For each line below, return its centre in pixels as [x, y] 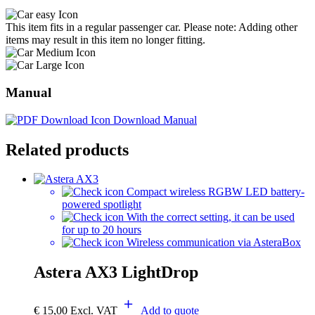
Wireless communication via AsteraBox [214, 243]
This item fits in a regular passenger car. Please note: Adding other [152, 27]
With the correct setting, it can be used [211, 217]
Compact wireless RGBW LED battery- [216, 192]
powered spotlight [102, 205]
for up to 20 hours [102, 230]
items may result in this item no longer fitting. [105, 40]
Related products [67, 149]
